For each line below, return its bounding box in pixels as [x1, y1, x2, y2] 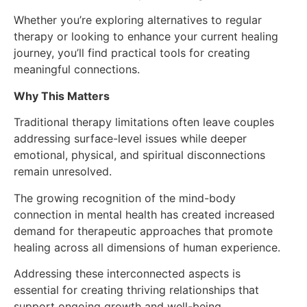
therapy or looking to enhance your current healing [14, 29, 278, 44]
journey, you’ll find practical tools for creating [14, 46, 250, 60]
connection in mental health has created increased [14, 207, 275, 221]
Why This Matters [14, 88, 110, 103]
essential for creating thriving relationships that [14, 282, 259, 297]
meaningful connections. [14, 62, 140, 77]
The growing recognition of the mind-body [14, 191, 236, 205]
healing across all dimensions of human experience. [14, 240, 280, 254]
